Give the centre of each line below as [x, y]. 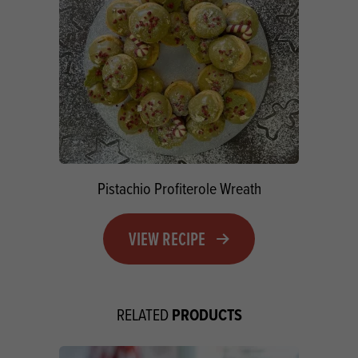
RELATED [144, 314]
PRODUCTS [207, 314]
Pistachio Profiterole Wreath [179, 188]
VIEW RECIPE [167, 238]
